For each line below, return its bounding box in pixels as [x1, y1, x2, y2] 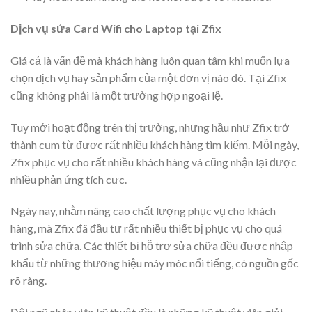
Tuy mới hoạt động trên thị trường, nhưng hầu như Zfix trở [10, 120, 290, 134]
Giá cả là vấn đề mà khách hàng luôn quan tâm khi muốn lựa [10, 53, 290, 67]
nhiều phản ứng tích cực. [10, 172, 127, 186]
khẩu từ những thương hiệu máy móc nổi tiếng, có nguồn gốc [10, 256, 299, 270]
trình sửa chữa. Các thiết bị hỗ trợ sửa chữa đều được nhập [10, 239, 293, 253]
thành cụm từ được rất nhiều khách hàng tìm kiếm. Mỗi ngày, [10, 137, 299, 151]
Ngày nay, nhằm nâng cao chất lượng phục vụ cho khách [10, 204, 276, 218]
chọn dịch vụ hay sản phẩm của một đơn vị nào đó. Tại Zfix [10, 70, 286, 84]
